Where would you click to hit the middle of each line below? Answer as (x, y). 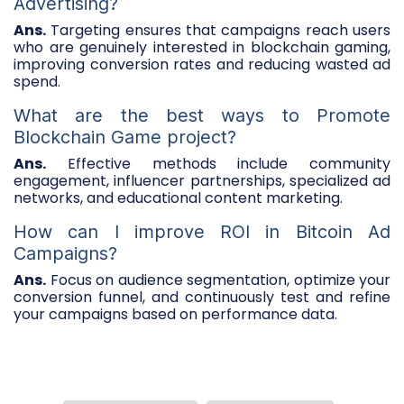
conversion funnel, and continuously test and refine (202, 297)
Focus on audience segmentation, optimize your (218, 280)
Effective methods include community (218, 163)
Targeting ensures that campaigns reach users (218, 30)
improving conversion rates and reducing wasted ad (202, 64)
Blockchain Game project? (125, 137)
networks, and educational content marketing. (178, 197)
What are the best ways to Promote (202, 115)
